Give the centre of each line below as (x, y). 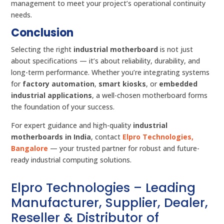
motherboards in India (51, 137)
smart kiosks (122, 84)
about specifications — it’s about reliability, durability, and (106, 61)
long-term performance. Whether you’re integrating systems (110, 72)
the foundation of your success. (63, 107)
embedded (178, 84)
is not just (176, 49)
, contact (107, 137)
